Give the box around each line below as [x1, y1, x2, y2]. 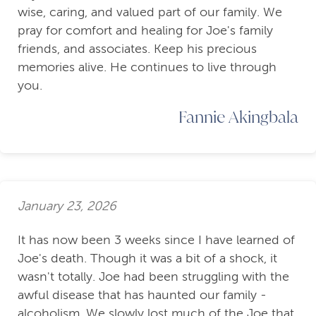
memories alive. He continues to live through [18, 60, 276, 75]
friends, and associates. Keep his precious [18, 42, 257, 56]
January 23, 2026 [18, 198, 116, 213]
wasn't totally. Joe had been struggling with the [18, 269, 289, 284]
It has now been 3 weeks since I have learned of [18, 233, 295, 248]
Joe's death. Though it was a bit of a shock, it [18, 251, 277, 266]
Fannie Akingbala [178, 106, 298, 128]
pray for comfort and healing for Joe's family [18, 23, 273, 38]
